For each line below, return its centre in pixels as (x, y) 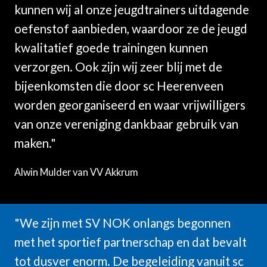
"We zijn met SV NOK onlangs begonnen (122, 223)
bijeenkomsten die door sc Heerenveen (119, 86)
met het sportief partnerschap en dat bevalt (131, 242)
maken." (35, 143)
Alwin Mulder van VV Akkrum (76, 172)
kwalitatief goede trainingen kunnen (111, 48)
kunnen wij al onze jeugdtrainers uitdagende (132, 10)
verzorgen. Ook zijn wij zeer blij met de (118, 67)
